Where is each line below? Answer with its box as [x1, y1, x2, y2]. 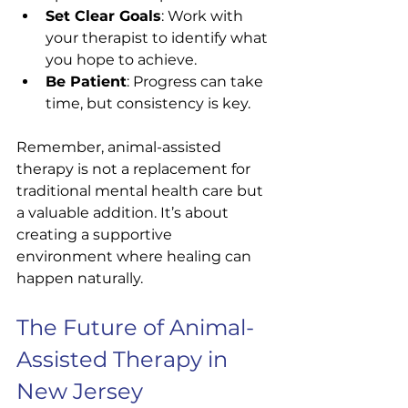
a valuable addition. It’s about [16, 203, 232, 221]
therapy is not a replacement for [16, 159, 254, 178]
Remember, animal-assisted [16, 138, 225, 156]
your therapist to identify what [46, 28, 271, 46]
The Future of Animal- [16, 313, 254, 341]
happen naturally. [16, 269, 143, 287]
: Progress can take [127, 72, 267, 90]
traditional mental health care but [16, 181, 267, 199]
